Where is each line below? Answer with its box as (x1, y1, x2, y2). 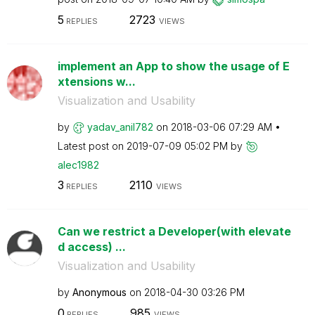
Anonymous (72, 286, 127, 298)
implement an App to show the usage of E (57, 58, 290, 73)
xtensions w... (57, 74, 136, 89)
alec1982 (57, 158, 99, 171)
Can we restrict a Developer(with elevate (57, 224, 291, 238)
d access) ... (57, 240, 126, 254)
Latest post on (57, 139, 127, 152)
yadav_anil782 (86, 120, 153, 133)
